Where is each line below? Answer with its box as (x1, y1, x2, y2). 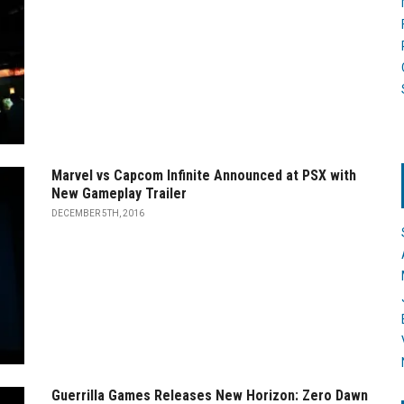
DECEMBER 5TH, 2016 (51, 207, 144, 218)
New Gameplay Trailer (51, 184, 187, 202)
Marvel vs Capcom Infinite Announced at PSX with (51, 166, 356, 184)
